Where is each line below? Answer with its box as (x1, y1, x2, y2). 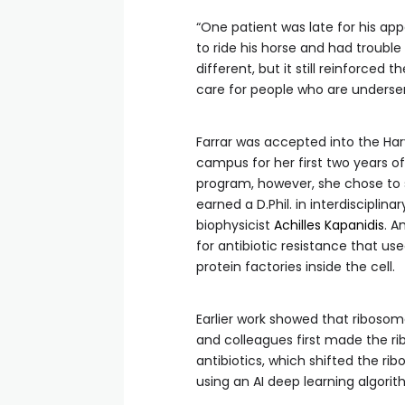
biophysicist (196, 216, 274, 234)
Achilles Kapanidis (274, 216, 384, 234)
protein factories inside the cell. (196, 258, 395, 276)
